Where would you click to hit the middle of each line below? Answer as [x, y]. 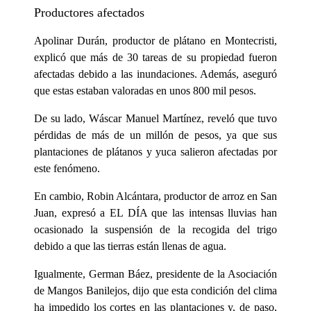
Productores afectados [89, 13]
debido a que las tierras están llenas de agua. [130, 246]
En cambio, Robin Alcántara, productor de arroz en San [155, 196]
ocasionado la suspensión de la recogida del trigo [155, 230]
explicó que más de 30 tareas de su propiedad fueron [155, 58]
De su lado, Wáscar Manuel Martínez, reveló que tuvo [155, 119]
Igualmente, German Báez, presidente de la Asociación [155, 274]
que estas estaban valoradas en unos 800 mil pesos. [145, 91]
